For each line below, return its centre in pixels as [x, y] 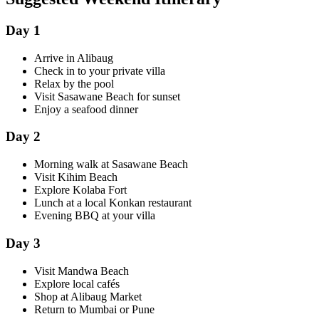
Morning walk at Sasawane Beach [111, 164]
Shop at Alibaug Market [88, 296]
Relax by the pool [74, 83]
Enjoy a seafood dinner [86, 109]
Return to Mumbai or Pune [94, 309]
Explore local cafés [77, 283]
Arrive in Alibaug [74, 58]
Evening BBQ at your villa [95, 216]
